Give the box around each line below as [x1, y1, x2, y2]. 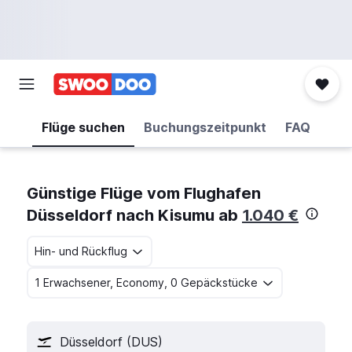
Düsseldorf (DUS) [60, 334, 163, 350]
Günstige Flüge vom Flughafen [27, 184, 261, 203]
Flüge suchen [42, 119, 125, 135]
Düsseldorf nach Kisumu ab [27, 206, 242, 225]
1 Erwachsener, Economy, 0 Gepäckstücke [35, 276, 258, 289]
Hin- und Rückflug [35, 244, 127, 258]
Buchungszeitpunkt [144, 119, 266, 135]
